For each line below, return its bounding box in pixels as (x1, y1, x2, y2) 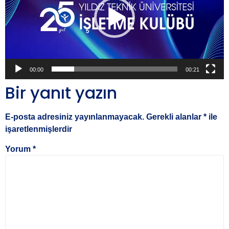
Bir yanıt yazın (5, 81, 117, 105)
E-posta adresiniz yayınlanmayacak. (5, 112, 144, 122)
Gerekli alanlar (146, 112, 203, 122)
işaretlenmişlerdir (5, 125, 72, 134)
